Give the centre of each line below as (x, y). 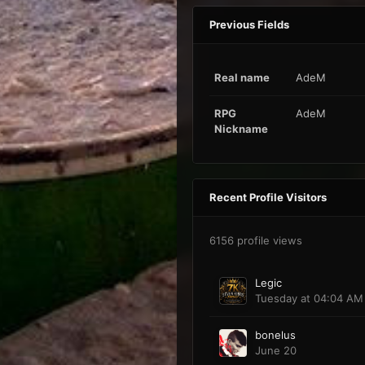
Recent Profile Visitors (268, 198)
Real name (242, 78)
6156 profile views (255, 241)
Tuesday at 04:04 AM (309, 299)
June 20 (275, 351)
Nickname (241, 129)
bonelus (275, 335)
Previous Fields (249, 25)
